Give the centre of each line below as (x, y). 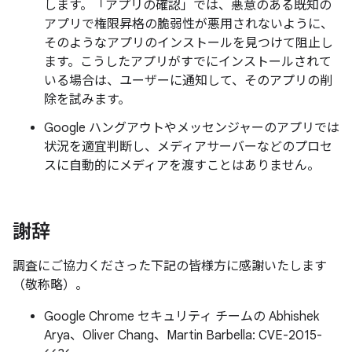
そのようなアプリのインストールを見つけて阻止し (189, 43)
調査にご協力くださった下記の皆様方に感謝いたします (170, 266)
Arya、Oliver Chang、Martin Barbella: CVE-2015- (183, 335)
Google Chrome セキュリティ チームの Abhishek (181, 317)
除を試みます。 (87, 100)
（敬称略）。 (50, 285)
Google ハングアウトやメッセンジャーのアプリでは (192, 128)
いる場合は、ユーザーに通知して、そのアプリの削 (188, 81)
